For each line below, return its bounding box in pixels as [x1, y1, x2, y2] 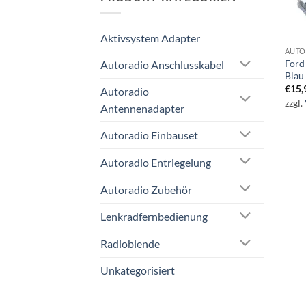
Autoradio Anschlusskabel [100, 58, 224, 72]
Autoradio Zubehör [100, 182, 192, 196]
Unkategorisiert [100, 264, 175, 277]
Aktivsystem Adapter [100, 31, 200, 45]
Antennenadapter [100, 102, 184, 115]
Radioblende [100, 237, 160, 251]
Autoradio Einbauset [100, 128, 198, 142]
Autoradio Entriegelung [100, 155, 211, 169]
